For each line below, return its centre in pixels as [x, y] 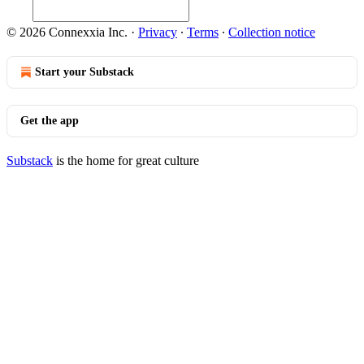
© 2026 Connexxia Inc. [67, 32]
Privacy [158, 32]
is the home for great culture [126, 160]
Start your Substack [84, 72]
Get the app [50, 121]
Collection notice [272, 32]
